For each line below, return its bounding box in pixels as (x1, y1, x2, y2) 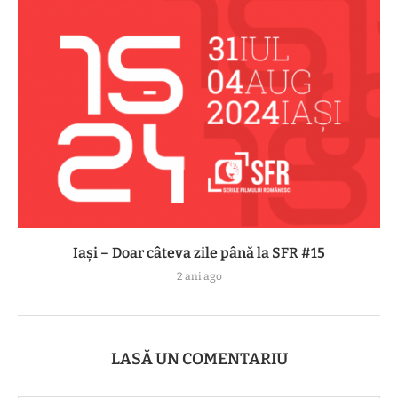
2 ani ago (176, 269, 222, 283)
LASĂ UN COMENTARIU (110, 348, 288, 369)
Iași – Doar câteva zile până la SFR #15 (73, 243, 325, 261)
